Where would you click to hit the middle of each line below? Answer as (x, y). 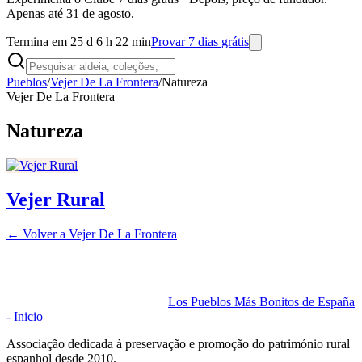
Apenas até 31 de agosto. (70, 13)
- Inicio (25, 316)
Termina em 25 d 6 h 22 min (79, 42)
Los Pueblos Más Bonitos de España (261, 301)
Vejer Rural (56, 199)
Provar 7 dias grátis (200, 42)
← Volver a (38, 234)
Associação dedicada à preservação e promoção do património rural (178, 343)
